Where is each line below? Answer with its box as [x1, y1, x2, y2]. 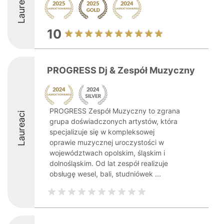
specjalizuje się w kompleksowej [49, 127, 154, 136]
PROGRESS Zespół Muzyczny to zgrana [49, 106, 180, 115]
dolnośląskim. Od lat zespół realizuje [49, 159, 168, 167]
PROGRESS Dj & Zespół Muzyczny [47, 65, 195, 75]
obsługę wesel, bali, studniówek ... [49, 169, 161, 178]
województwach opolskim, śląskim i [49, 148, 165, 157]
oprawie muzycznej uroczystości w [49, 138, 164, 146]
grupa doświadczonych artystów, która [49, 117, 177, 125]
